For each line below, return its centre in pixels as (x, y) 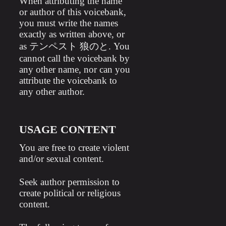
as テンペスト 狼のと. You (74, 46)
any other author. (52, 92)
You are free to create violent (74, 148)
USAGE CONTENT (67, 130)
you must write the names (68, 23)
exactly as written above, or (72, 34)
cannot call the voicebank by (74, 58)
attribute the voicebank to (68, 80)
